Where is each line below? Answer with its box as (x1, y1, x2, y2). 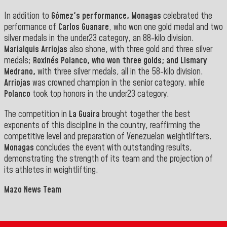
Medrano (4, 66, 33, 79)
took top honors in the (30, 88, 107, 101)
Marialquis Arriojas (4, 44, 67, 56)
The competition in (4, 108, 69, 121)
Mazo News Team (4, 184, 61, 197)
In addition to (4, 10, 51, 23)
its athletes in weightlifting (4, 164, 96, 176)
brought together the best (100, 108, 191, 121)
